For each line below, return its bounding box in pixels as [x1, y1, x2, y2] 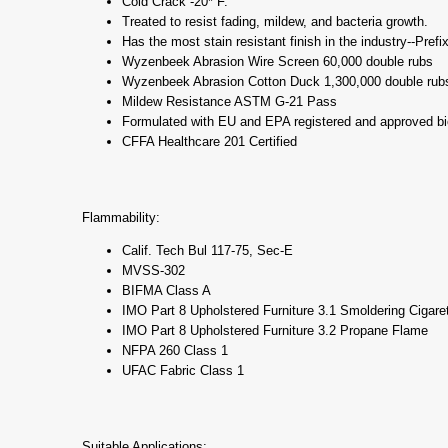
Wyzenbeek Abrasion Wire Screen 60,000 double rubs [122, 54, 433, 70]
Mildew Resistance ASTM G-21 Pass [122, 94, 337, 110]
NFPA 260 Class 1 [122, 343, 228, 359]
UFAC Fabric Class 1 [122, 363, 244, 379]
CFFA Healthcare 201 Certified [122, 134, 297, 150]
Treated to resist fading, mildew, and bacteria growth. [122, 14, 428, 30]
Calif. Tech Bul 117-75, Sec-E [122, 243, 293, 259]
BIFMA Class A [122, 283, 211, 299]
